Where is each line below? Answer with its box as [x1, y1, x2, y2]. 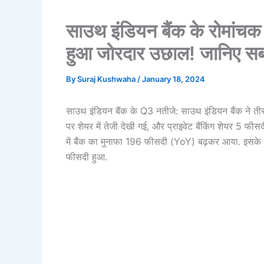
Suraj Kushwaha [77, 74, 137, 84]
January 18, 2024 [142, 74, 205, 84]
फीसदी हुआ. [66, 151, 107, 163]
